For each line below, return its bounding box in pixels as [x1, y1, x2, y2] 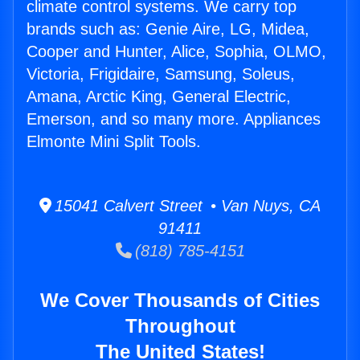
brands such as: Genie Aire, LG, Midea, [27, 20, 309, 39]
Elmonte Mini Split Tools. [27, 133, 201, 151]
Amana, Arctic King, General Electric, [27, 88, 291, 106]
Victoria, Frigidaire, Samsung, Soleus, [27, 65, 295, 84]
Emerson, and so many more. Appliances [27, 110, 321, 129]
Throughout [125, 315, 235, 337]
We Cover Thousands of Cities [40, 289, 320, 312]
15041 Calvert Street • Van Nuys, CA [51, 197, 321, 215]
